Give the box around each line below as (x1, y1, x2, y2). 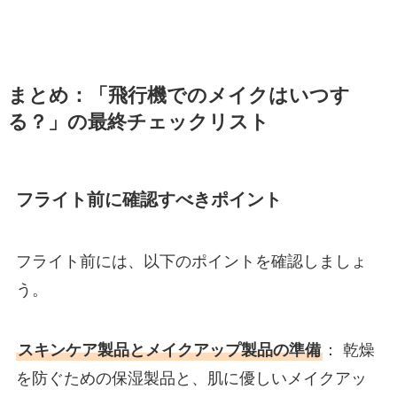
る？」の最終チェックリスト (7, 112, 269, 134)
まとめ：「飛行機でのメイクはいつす (7, 85, 350, 107)
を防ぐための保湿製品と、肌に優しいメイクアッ (15, 369, 367, 387)
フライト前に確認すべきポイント (15, 190, 282, 210)
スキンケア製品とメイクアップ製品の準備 (17, 340, 321, 359)
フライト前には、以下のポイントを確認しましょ (15, 252, 367, 270)
